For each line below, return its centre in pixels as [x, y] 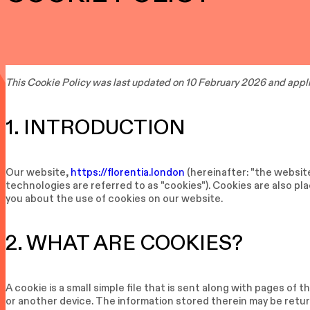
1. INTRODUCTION [95, 127]
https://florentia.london [128, 172]
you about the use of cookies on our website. [114, 198]
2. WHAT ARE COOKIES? [124, 242]
